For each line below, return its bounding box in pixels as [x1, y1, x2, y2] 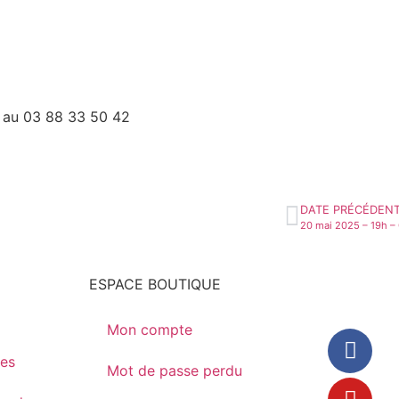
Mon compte [106, 321, 192, 339]
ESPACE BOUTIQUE [88, 275, 221, 294]
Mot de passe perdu [106, 362, 242, 380]
